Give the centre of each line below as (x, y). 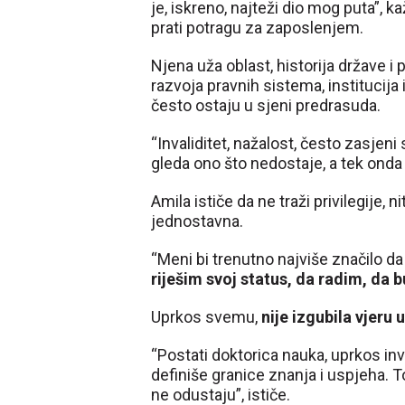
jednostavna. (197, 221)
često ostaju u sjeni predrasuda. (266, 105)
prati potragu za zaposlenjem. (257, 28)
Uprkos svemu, (206, 317)
